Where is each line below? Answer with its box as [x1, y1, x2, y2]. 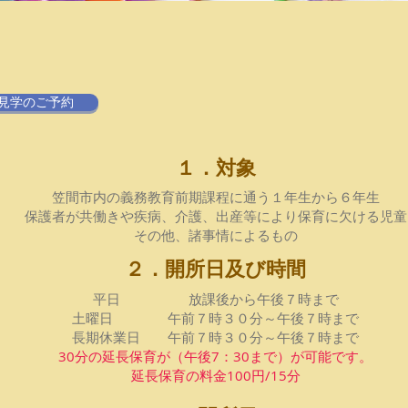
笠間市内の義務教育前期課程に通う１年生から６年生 [51, 188, 380, 206]
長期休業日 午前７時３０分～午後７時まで [72, 328, 359, 346]
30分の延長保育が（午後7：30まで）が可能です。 [58, 347, 372, 365]
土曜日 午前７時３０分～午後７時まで [72, 309, 359, 327]
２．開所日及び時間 [125, 259, 306, 281]
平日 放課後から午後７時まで [92, 290, 339, 308]
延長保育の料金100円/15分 [130, 366, 301, 384]
